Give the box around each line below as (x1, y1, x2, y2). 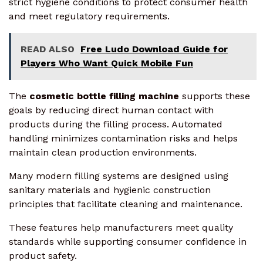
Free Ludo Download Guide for (80, 43, 228, 55)
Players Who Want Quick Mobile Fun (21, 58, 193, 69)
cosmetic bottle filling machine (29, 90, 179, 102)
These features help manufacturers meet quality (9, 222, 233, 234)
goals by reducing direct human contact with (9, 104, 214, 116)
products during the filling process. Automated (9, 119, 222, 130)
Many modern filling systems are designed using (9, 170, 228, 182)
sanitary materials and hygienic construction (9, 184, 211, 196)
